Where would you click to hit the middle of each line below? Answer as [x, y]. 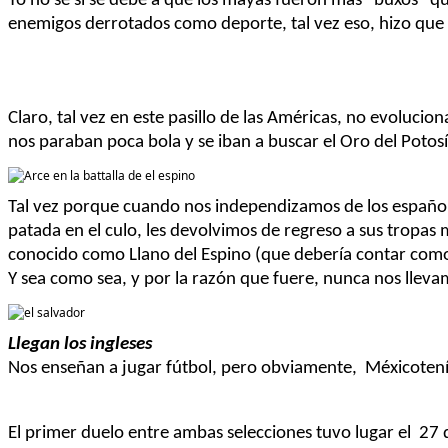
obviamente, [313, 368]
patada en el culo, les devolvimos [134, 231]
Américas [302, 118]
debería [323, 255]
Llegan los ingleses [80, 344]
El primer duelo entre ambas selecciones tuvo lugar [203, 433]
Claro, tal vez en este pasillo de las [137, 118]
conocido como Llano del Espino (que [151, 255]
